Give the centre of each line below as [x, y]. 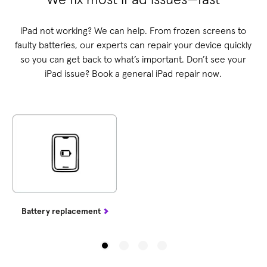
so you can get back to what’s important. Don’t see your [133, 59]
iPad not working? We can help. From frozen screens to [133, 31]
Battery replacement [61, 211]
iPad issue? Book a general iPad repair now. [133, 74]
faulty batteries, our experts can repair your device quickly [133, 45]
